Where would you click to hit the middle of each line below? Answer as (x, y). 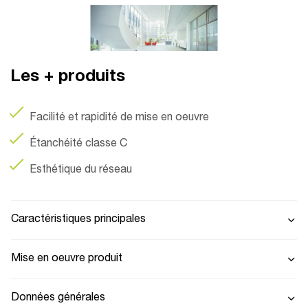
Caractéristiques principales (78, 220)
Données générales (58, 298)
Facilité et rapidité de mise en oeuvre (119, 118)
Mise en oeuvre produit (67, 259)
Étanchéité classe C (78, 144)
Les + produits (68, 77)
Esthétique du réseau (81, 170)
